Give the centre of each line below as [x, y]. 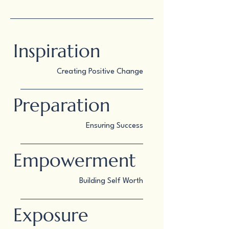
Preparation [62, 105]
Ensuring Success [114, 126]
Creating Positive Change [100, 72]
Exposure [51, 215]
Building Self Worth [111, 181]
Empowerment [75, 160]
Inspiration [57, 51]
